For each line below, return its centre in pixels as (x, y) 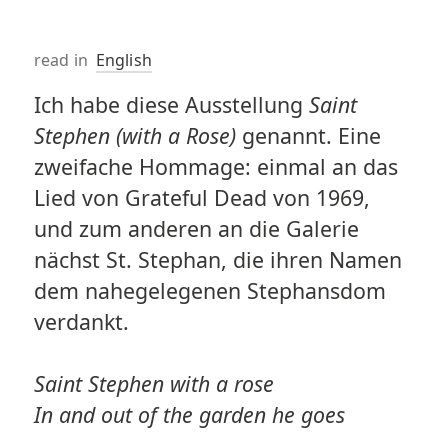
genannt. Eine (311, 136)
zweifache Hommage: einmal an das (215, 167)
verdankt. (81, 322)
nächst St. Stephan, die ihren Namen (217, 260)
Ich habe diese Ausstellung (171, 105)
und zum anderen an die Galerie (196, 229)
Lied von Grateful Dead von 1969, (201, 198)
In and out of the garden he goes (189, 415)
